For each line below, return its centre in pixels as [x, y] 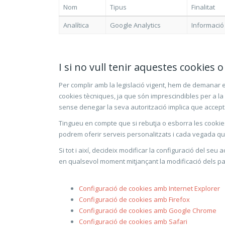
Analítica [76, 25]
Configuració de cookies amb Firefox [134, 199]
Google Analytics [135, 25]
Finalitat [203, 7]
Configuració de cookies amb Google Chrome [148, 210]
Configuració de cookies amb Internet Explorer [149, 188]
